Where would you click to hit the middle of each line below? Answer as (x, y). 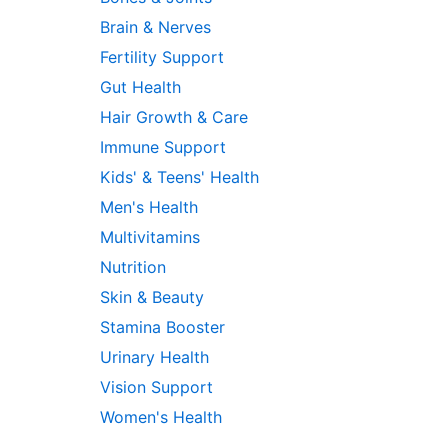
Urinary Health (154, 357)
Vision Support (156, 387)
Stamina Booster (162, 327)
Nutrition (133, 267)
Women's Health (161, 417)
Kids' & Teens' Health (179, 177)
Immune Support (163, 147)
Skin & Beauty (152, 297)
